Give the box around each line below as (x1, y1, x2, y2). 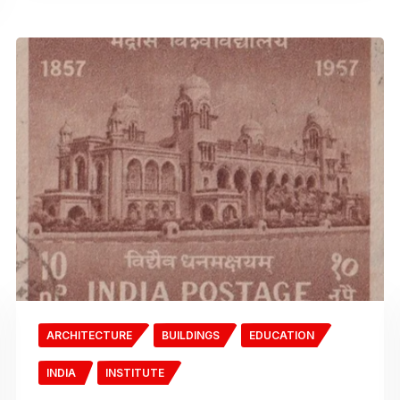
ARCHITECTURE (46, 329, 132, 343)
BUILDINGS (161, 329, 220, 343)
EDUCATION (248, 329, 314, 343)
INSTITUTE (104, 366, 164, 380)
